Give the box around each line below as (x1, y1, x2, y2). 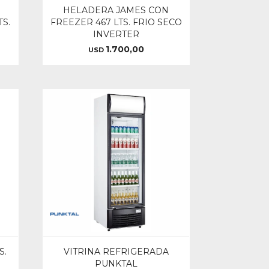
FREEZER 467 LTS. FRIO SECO (50, 17, 182, 28)
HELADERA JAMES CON (63, 5, 169, 16)
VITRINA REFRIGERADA (63, 246, 169, 258)
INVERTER (92, 29, 139, 40)
